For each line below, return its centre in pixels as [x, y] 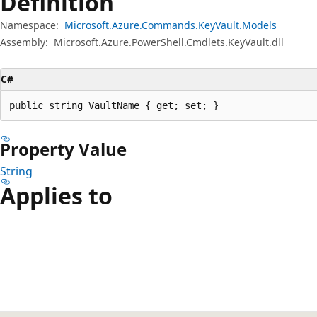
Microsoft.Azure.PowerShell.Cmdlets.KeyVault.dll [169, 42]
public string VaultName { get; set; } [114, 105]
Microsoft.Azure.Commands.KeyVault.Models [171, 25]
